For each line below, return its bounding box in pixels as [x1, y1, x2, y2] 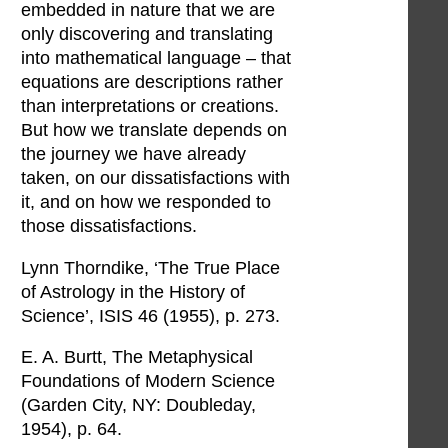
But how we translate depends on [21, 120, 287, 141]
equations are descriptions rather [21, 72, 283, 93]
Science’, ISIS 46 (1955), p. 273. [21, 305, 280, 326]
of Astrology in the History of [21, 281, 245, 302]
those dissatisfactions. [21, 216, 197, 237]
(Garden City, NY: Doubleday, [21, 395, 256, 416]
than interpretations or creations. [21, 96, 279, 117]
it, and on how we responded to [21, 192, 271, 213]
